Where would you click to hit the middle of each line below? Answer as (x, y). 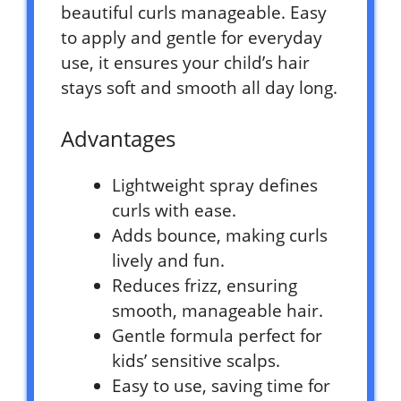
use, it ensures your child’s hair (185, 63)
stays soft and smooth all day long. (199, 88)
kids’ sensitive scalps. (196, 361)
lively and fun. (168, 261)
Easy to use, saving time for (221, 386)
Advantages (118, 139)
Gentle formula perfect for (217, 336)
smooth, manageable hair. (218, 311)
